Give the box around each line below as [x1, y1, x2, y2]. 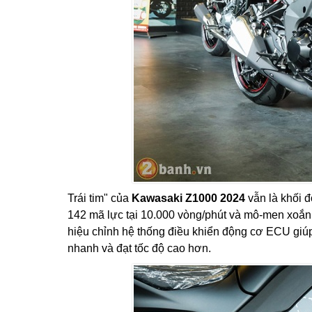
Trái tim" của [68, 192, 132, 204]
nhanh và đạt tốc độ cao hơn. [68, 242, 211, 254]
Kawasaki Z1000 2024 [132, 192, 245, 204]
